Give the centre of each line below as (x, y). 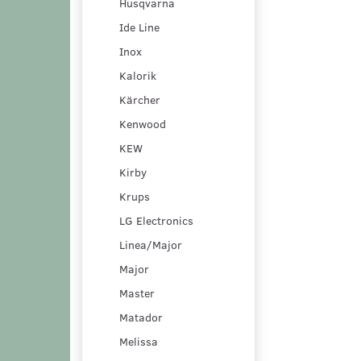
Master (137, 293)
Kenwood (143, 123)
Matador (141, 317)
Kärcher (140, 99)
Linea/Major (151, 244)
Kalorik (138, 75)
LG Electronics (156, 220)
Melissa (139, 341)
